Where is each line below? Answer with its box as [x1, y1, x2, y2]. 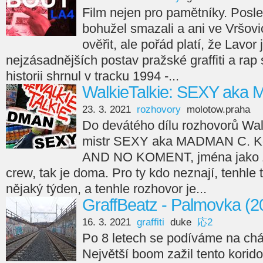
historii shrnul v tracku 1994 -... [6, 69, 179, 83]
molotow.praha [187, 104, 250, 115]
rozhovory [137, 104, 181, 115]
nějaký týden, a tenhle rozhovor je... [6, 181, 207, 196]
